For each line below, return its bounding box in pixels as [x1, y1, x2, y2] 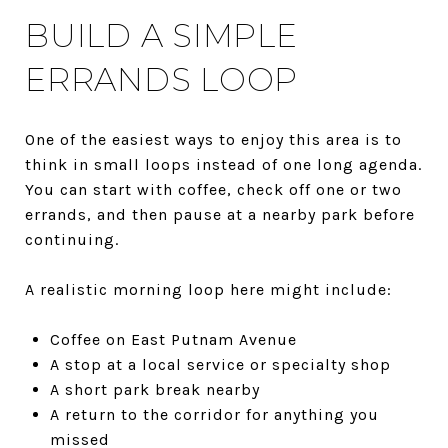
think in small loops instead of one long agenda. [25, 154, 422, 174]
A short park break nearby [49, 379, 260, 399]
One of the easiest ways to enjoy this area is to [25, 129, 402, 149]
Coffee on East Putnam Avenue [49, 329, 297, 349]
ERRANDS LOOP [25, 59, 298, 99]
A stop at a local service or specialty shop [49, 354, 391, 374]
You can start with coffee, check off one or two [25, 179, 402, 199]
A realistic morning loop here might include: [25, 279, 392, 299]
